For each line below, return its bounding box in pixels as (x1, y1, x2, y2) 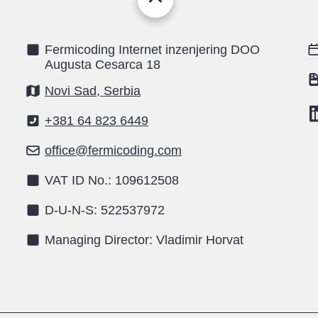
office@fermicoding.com (45, 143, 182, 158)
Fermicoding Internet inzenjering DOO (45, 43, 260, 57)
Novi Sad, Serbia (45, 84, 141, 98)
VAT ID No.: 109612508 (45, 173, 179, 187)
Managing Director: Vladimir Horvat (45, 233, 243, 247)
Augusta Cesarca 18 (45, 57, 160, 72)
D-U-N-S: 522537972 (45, 203, 165, 217)
